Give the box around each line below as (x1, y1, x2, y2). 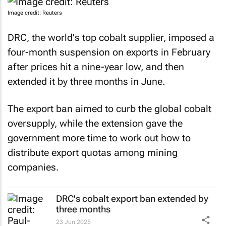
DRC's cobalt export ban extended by (56, 193, 208, 204)
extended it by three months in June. (8, 75, 165, 87)
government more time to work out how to (8, 132, 191, 144)
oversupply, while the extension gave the (8, 118, 183, 129)
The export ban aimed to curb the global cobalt (8, 103, 211, 115)
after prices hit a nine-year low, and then (8, 61, 184, 73)
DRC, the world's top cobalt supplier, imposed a (8, 31, 214, 43)
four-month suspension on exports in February (8, 46, 210, 58)
